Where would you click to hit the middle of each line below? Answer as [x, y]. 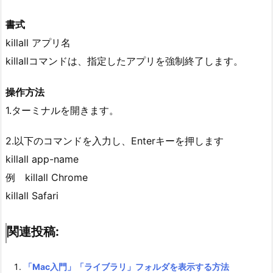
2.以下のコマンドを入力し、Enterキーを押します [115, 141]
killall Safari [32, 196]
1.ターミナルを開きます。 [62, 110]
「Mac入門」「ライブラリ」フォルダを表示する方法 [126, 266]
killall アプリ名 [38, 42]
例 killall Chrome [47, 178]
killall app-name [42, 159]
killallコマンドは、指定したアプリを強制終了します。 [124, 61]
